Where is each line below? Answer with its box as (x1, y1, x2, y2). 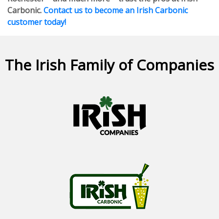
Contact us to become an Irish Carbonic (44, 5, 188, 16)
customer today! (7, 17, 66, 27)
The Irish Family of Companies (5, 55, 214, 75)
